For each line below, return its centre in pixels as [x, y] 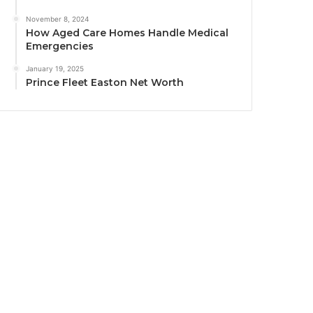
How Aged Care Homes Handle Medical [128, 33]
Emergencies [60, 46]
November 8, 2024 [58, 19]
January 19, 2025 [55, 69]
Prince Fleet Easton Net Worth [105, 83]
